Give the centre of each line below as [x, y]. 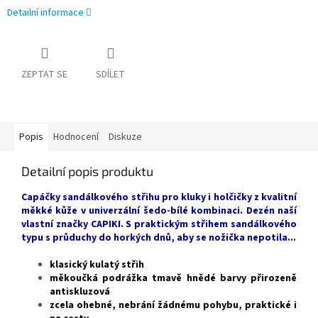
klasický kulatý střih [97, 264]
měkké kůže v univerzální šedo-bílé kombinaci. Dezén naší [159, 210]
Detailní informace [45, 12]
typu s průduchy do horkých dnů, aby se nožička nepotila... [159, 237]
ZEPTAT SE [44, 74]
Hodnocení [76, 137]
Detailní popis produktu [87, 171]
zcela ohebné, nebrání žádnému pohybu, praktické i [173, 305]
